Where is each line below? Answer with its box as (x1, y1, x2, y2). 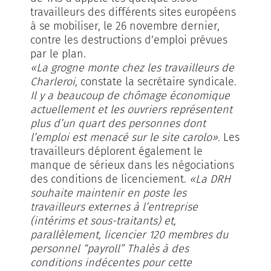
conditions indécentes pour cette (30, 255, 192, 269)
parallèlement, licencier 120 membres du (30, 227, 228, 241)
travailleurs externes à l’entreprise (30, 200, 198, 214)
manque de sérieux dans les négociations (30, 158, 234, 172)
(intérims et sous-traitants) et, (30, 214, 176, 227)
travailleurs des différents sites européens (30, 5, 236, 19)
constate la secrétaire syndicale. (80, 74, 237, 88)
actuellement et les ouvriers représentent (30, 102, 232, 116)
